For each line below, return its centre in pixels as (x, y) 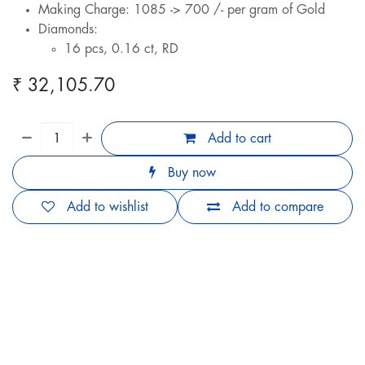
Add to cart (237, 139)
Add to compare (278, 207)
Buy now (190, 173)
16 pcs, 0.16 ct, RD (121, 49)
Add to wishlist (108, 207)
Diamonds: (68, 30)
